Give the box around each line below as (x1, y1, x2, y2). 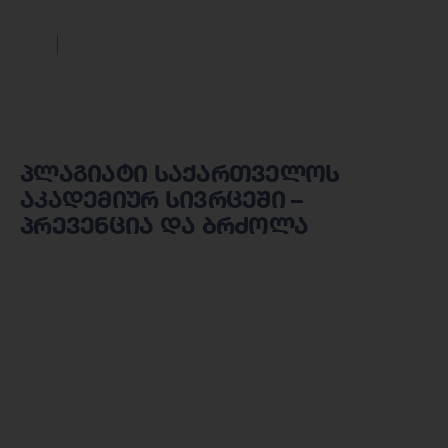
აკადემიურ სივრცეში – (20, 184, 303, 214)
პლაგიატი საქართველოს (20, 158, 340, 188)
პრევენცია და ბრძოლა (20, 210, 309, 240)
